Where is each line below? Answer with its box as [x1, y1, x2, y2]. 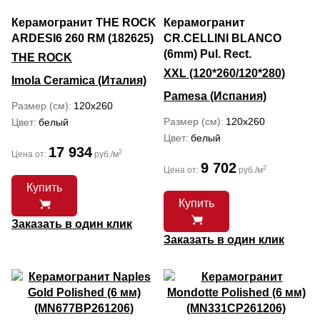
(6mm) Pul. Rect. [164, 48, 251, 60]
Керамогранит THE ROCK [11, 16, 156, 29]
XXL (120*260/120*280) [164, 67, 285, 79]
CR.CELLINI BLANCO [164, 32, 281, 44]
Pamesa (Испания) [164, 90, 266, 102]
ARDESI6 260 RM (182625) [11, 32, 154, 44]
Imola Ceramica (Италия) [11, 74, 146, 86]
